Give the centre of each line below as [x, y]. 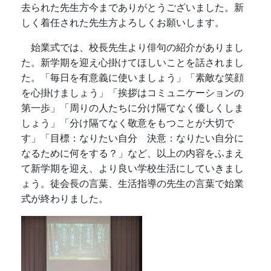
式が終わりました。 [65, 199]
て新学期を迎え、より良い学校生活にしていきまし [132, 169]
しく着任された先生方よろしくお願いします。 [123, 23]
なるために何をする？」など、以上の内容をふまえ [132, 154]
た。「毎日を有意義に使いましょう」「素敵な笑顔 [132, 78]
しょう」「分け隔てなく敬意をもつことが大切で [128, 123]
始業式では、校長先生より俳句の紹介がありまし [132, 48]
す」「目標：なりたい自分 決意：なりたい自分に [132, 139]
